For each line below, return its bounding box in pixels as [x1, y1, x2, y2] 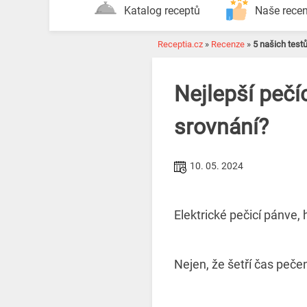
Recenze [211, 39, 245, 49]
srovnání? [174, 114, 274, 140]
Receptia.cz [158, 39, 203, 49]
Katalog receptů [123, 4, 200, 17]
